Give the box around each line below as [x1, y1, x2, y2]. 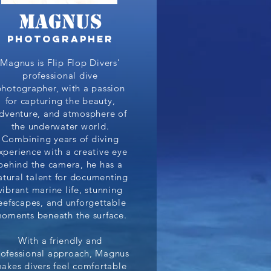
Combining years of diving [1, 133, 119, 145]
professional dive [22, 70, 98, 81]
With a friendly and [18, 235, 103, 246]
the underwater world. [11, 120, 109, 132]
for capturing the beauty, [5, 95, 116, 106]
